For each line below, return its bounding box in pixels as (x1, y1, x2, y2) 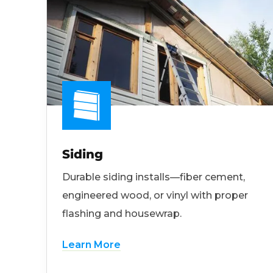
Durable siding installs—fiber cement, (62, 171, 245, 183)
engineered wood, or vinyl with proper (62, 190, 248, 202)
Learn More (62, 239, 121, 251)
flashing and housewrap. (62, 208, 182, 220)
